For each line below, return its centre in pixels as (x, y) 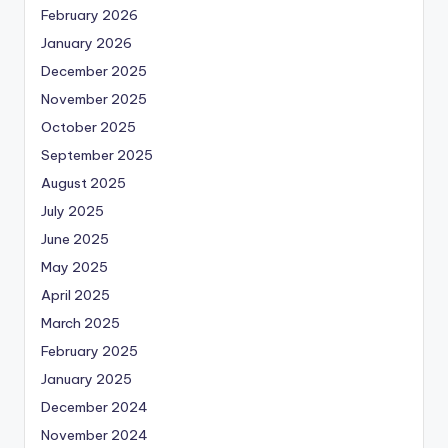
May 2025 (74, 267)
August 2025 (83, 183)
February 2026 (89, 15)
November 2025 (94, 99)
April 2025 (75, 295)
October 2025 (88, 127)
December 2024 (94, 407)
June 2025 (75, 239)
